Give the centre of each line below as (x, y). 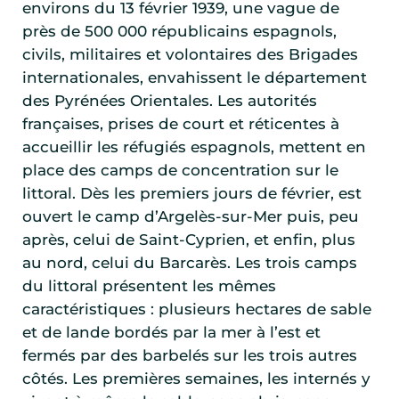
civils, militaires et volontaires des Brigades (190, 55)
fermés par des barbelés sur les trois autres (190, 356)
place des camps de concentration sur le (180, 171)
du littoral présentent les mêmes (149, 286)
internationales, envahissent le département (195, 78)
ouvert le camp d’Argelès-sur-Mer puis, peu (191, 217)
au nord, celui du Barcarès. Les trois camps (190, 263)
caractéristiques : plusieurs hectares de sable (197, 309)
